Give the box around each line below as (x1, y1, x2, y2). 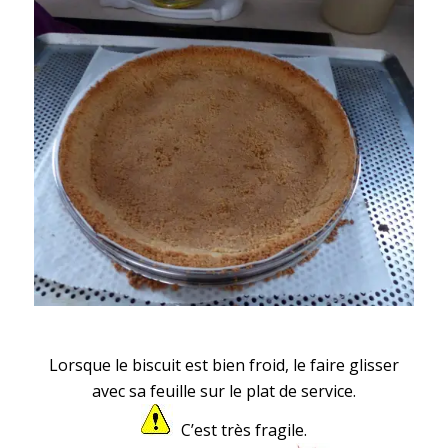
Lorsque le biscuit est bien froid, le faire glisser (48, 353, 399, 376)
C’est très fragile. (172, 418, 307, 441)
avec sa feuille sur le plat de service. (91, 379, 356, 402)
